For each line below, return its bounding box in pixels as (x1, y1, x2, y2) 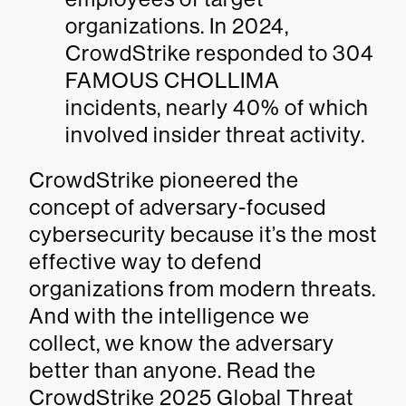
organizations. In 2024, (65, 14, 289, 38)
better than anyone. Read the (29, 358, 316, 382)
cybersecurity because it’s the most (29, 222, 377, 246)
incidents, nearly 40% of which (65, 95, 369, 120)
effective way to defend (29, 249, 262, 274)
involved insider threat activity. (65, 122, 365, 147)
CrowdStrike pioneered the (29, 168, 299, 192)
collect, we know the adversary (29, 331, 334, 355)
